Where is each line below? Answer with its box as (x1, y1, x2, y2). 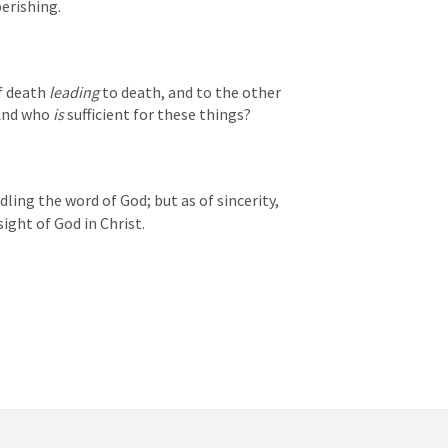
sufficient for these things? (64, 104, 251, 125)
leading (49, 82, 99, 103)
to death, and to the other (99, 82, 281, 103)
